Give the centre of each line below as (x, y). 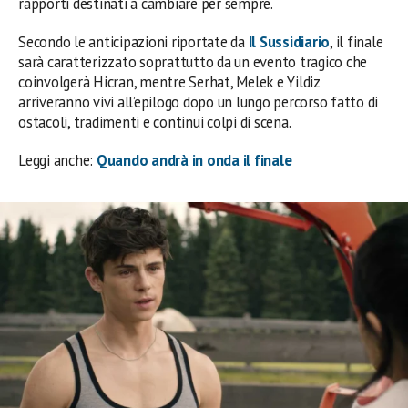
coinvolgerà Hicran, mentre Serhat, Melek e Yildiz (169, 82)
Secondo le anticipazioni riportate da (133, 41)
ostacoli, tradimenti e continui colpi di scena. (155, 122)
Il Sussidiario (289, 41)
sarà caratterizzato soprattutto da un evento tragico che (193, 61)
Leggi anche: (57, 160)
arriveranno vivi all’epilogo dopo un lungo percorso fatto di (199, 102)
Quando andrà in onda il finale (194, 160)
